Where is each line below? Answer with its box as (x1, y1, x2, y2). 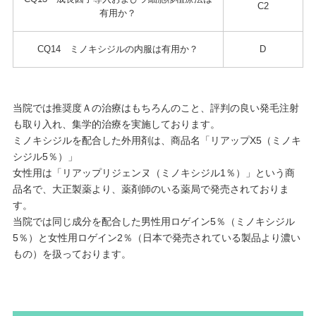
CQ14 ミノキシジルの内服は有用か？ (37, 43, 199, 54)
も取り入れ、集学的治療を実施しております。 (12, 118, 220, 130)
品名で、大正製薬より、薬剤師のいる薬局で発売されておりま (12, 183, 289, 195)
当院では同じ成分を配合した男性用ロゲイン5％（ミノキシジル (12, 215, 295, 227)
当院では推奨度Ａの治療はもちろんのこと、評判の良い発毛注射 (12, 102, 299, 114)
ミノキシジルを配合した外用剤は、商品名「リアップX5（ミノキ (12, 134, 301, 146)
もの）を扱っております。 (12, 248, 131, 260)
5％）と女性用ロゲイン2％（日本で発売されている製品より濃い (12, 231, 300, 243)
